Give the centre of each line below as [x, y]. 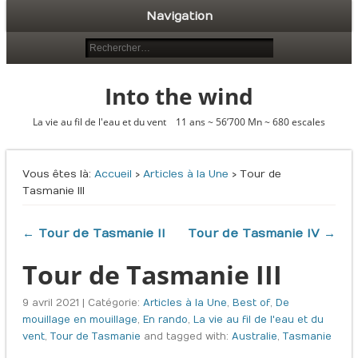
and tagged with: [186, 336]
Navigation [179, 16]
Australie [254, 336]
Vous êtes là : [56, 174]
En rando [165, 319]
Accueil [113, 174]
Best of [251, 302]
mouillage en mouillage [80, 319]
